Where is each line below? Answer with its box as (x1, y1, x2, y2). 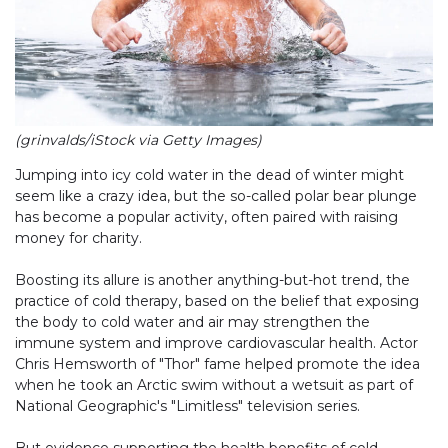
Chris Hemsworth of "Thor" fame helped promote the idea (15, 355, 420, 374)
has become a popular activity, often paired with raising (15, 208, 398, 227)
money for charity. (15, 229, 142, 248)
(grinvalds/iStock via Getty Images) (15, 131, 262, 150)
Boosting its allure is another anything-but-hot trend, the (15, 271, 410, 290)
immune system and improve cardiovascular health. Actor (15, 334, 418, 353)
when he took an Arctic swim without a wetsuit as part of (15, 376, 413, 395)
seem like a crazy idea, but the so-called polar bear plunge (15, 187, 417, 206)
